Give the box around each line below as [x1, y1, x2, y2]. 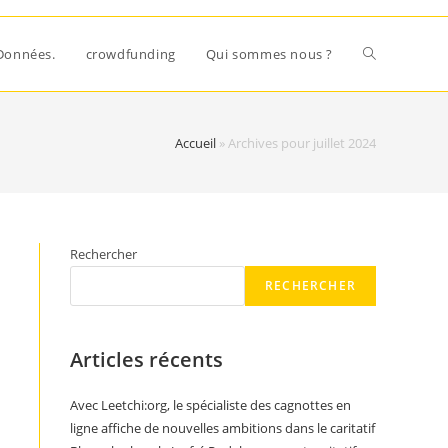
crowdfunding [85, 45, 176, 63]
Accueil [175, 133, 216, 152]
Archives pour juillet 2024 [228, 133, 376, 152]
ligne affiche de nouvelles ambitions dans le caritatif [70, 419, 375, 437]
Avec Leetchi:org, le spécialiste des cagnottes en [70, 396, 351, 414]
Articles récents [70, 346, 223, 373]
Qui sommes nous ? [205, 45, 333, 63]
